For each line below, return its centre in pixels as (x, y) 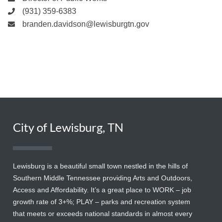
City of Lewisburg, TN (68, 127)
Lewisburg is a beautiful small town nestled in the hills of (100, 166)
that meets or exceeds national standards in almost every (103, 214)
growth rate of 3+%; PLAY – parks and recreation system (102, 202)
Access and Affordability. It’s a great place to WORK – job (102, 190)
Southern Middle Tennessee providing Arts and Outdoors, (103, 178)
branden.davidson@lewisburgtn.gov (85, 24)
